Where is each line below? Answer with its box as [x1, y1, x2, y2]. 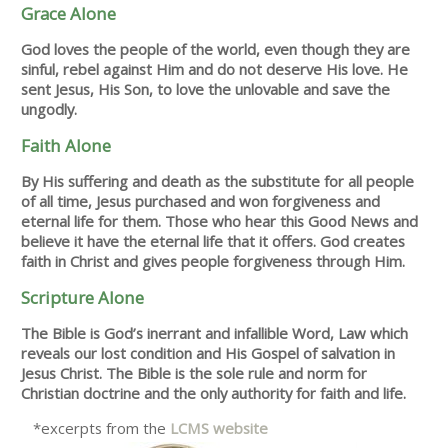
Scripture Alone [21, 285, 145, 309]
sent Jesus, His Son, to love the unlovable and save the [21, 79, 391, 100]
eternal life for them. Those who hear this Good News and [21, 210, 419, 231]
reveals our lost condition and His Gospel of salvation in [21, 342, 396, 363]
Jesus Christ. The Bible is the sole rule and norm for [21, 362, 368, 383]
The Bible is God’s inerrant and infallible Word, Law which [21, 322, 409, 343]
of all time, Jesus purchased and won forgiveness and [21, 190, 381, 211]
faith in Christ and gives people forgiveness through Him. [21, 250, 406, 271]
